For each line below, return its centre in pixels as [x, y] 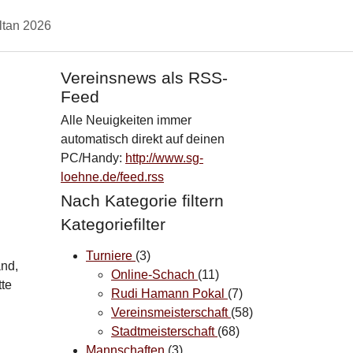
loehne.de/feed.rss [112, 176]
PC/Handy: [93, 158]
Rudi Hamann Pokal [169, 293]
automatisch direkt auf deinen [143, 139]
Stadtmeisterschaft [164, 331]
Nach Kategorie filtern [142, 200]
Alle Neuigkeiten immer [126, 120]
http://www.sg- [164, 158]
